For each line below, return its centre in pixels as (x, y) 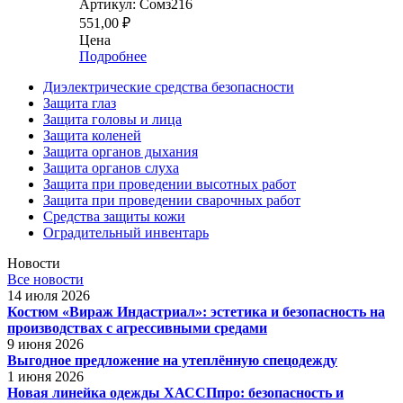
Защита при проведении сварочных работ (172, 200)
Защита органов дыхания (121, 151)
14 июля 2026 (49, 295)
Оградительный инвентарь (126, 232)
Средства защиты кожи (114, 216)
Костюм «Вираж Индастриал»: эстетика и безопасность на (196, 311)
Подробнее (113, 56)
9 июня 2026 (45, 344)
